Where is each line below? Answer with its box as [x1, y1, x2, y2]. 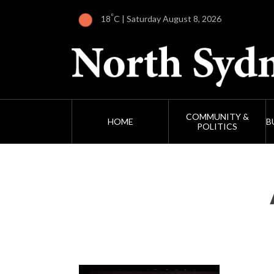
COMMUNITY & [185, 111, 249, 122]
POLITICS [197, 121, 238, 132]
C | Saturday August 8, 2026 [114, 13, 221, 24]
